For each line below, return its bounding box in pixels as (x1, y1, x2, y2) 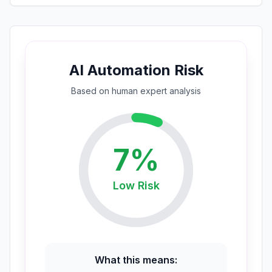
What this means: (95, 254, 177, 266)
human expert (112, 86, 167, 96)
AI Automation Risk (69, 61, 203, 79)
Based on (71, 86, 112, 96)
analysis (167, 86, 201, 96)
